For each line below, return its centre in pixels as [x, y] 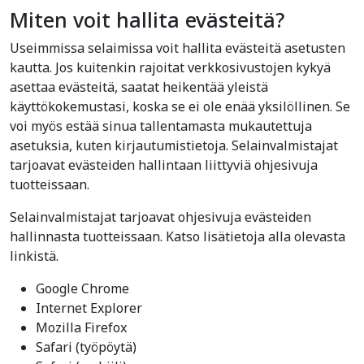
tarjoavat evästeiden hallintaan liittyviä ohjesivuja [164, 165]
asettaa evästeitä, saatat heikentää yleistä [139, 87]
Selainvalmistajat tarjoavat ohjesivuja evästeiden [160, 217]
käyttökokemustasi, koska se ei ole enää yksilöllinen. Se [180, 106]
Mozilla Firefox [81, 327]
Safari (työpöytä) [86, 347]
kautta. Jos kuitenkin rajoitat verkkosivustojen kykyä [170, 67]
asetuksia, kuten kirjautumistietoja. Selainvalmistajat [174, 145]
